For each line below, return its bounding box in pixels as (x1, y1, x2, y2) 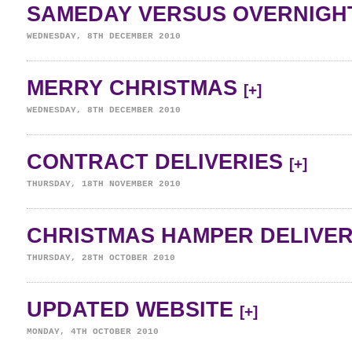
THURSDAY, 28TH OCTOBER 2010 (27, 253, 175, 262)
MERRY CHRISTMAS (27, 76, 244, 100)
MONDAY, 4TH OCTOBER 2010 (27, 327, 159, 336)
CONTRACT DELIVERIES (27, 150, 289, 174)
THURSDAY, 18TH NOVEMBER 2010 (27, 179, 181, 189)
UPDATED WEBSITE (27, 298, 240, 321)
